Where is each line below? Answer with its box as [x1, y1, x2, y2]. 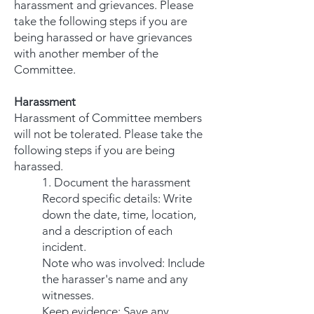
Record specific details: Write [42, 191, 192, 205]
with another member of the [14, 46, 158, 60]
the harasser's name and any [42, 272, 188, 286]
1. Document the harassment [42, 175, 193, 189]
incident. [42, 240, 86, 254]
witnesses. [42, 288, 94, 302]
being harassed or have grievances [14, 30, 192, 44]
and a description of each [42, 224, 172, 238]
